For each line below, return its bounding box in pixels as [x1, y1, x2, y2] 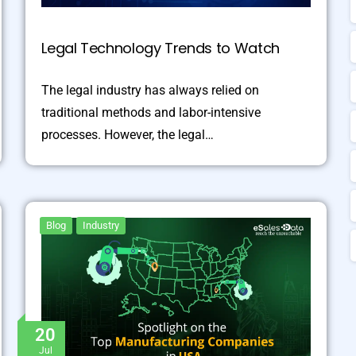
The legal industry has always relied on [41, 82, 260, 98]
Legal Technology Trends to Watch [41, 37, 280, 58]
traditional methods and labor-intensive [41, 104, 261, 120]
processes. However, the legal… [41, 126, 215, 142]
